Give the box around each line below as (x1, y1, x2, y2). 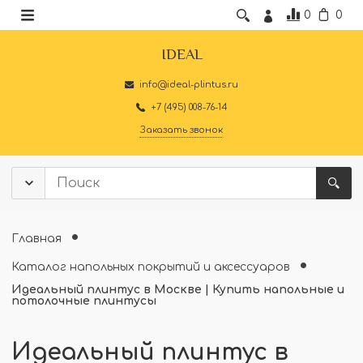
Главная (11, 232, 62, 245)
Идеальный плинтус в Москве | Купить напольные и (11, 284, 345, 297)
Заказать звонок (140, 124, 223, 135)
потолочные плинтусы (11, 295, 157, 308)
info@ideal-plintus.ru (139, 79, 239, 90)
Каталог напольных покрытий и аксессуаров (11, 260, 294, 273)
